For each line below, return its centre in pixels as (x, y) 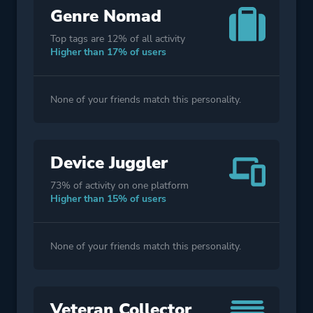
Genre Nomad (106, 16)
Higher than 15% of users (108, 198)
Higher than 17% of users (108, 52)
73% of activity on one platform (119, 185)
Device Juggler (109, 162)
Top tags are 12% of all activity (118, 38)
